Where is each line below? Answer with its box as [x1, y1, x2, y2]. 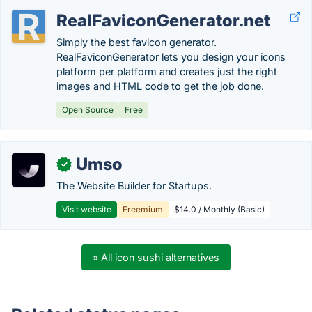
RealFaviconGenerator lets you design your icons [56, 51, 286, 63]
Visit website [62, 204, 111, 214]
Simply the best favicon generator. [56, 36, 217, 48]
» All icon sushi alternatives [93, 251, 219, 263]
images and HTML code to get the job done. [56, 80, 264, 92]
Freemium [123, 204, 163, 214]
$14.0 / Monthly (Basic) [174, 204, 265, 214]
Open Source [62, 104, 114, 115]
